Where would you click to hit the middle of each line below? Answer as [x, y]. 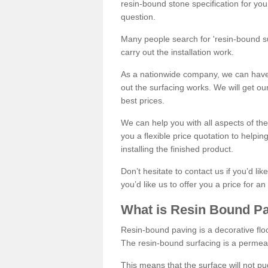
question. [138, 16]
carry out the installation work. [177, 52]
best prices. [143, 100]
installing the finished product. [177, 149]
